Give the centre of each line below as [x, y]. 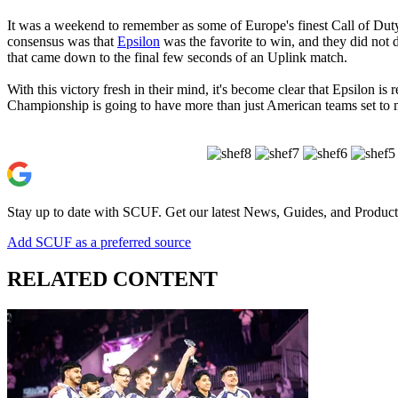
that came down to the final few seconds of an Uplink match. [177, 57]
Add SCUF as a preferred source [99, 242]
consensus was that [62, 41]
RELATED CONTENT [112, 279]
